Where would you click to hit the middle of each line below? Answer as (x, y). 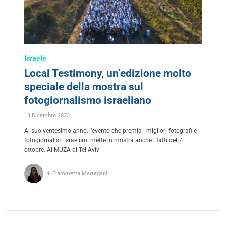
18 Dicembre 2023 (47, 115)
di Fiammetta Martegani (77, 174)
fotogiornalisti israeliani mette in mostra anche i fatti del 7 (103, 140)
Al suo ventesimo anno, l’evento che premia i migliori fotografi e (110, 130)
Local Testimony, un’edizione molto (108, 73)
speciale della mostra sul (84, 87)
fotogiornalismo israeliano (88, 100)
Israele (35, 58)
